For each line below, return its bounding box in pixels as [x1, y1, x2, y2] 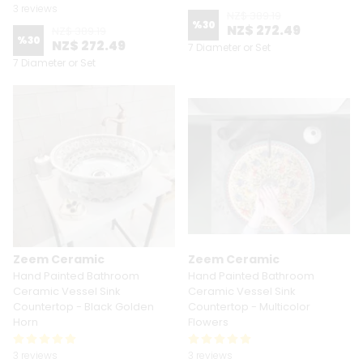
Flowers [188, 314, 228, 330]
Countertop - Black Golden [13, 299, 154, 314]
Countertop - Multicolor [188, 299, 310, 314]
